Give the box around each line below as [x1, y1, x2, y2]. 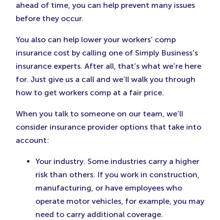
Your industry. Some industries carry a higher [35, 157, 199, 166]
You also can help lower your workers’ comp [16, 35, 176, 45]
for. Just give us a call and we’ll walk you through [16, 75, 195, 84]
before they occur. [16, 14, 83, 24]
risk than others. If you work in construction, [35, 170, 199, 180]
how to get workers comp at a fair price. [16, 88, 164, 98]
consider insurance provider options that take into [16, 122, 201, 132]
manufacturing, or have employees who [35, 183, 182, 193]
